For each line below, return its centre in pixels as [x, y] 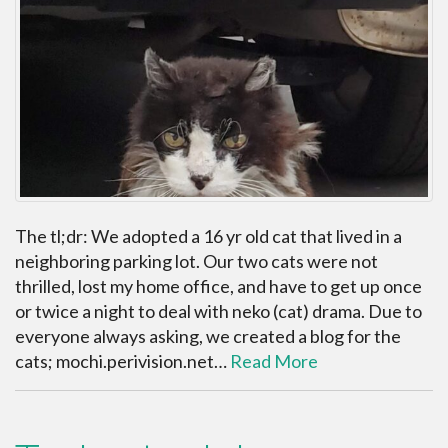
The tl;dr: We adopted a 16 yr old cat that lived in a [208, 236]
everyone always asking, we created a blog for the [208, 336]
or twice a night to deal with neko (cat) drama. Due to [218, 311]
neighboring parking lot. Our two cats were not [196, 261]
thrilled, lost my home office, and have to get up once [218, 286]
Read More [274, 361]
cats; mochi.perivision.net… [122, 361]
